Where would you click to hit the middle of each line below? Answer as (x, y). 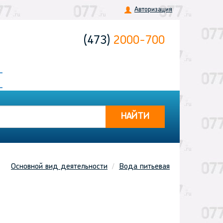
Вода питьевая (144, 167)
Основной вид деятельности (59, 167)
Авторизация (153, 10)
